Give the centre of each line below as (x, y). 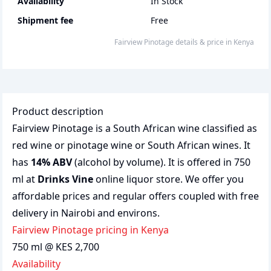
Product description (58, 111)
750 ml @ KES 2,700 (56, 247)
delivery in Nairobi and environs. (86, 213)
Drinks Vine (65, 179)
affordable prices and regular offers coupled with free (135, 196)
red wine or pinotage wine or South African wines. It (131, 145)
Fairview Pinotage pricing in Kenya (93, 230)
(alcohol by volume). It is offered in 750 (161, 162)
